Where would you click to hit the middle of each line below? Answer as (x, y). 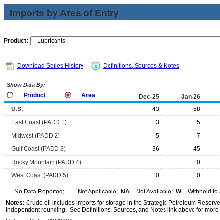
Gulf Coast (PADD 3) (39, 149)
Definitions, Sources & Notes (141, 66)
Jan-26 (191, 97)
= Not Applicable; (96, 192)
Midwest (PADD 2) (36, 136)
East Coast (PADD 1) (39, 122)
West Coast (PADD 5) (40, 175)
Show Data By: (25, 85)
